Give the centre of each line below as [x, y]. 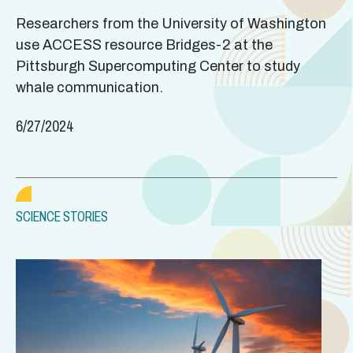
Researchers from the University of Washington [171, 23]
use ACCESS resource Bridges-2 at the [144, 45]
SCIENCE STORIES [62, 216]
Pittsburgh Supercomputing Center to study [158, 66]
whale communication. [89, 87]
